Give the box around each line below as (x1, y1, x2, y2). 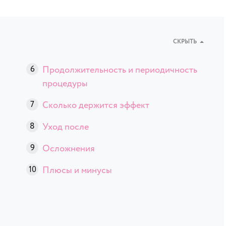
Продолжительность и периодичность (42, 63, 197, 76)
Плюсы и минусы (42, 163, 112, 177)
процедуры (42, 77, 88, 90)
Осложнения (42, 142, 95, 155)
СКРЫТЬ (173, 37, 197, 46)
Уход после (42, 120, 89, 133)
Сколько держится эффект (42, 98, 149, 111)
